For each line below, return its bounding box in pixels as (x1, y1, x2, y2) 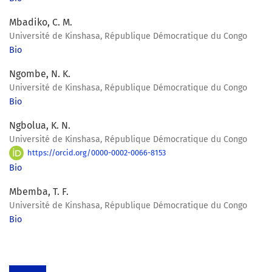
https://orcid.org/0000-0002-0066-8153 (25, 148, 166, 157)
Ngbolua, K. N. (9, 120, 70, 132)
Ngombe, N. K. (9, 68, 70, 80)
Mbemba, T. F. (9, 186, 69, 198)
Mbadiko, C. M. (9, 16, 72, 29)
